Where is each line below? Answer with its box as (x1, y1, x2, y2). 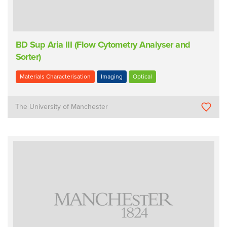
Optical (132, 72, 152, 80)
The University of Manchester (15, 102, 108, 111)
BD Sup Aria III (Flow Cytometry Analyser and (15, 39, 191, 51)
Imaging (100, 72, 123, 80)
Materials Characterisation (19, 72, 91, 80)
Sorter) (15, 51, 41, 63)
